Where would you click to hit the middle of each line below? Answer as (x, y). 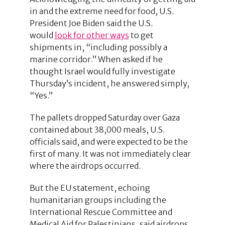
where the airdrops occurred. (85, 165)
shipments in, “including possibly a (98, 47)
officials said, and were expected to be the (108, 141)
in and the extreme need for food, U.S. (101, 11)
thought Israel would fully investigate (102, 71)
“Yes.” (41, 95)
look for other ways (92, 35)
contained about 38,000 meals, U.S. (97, 129)
